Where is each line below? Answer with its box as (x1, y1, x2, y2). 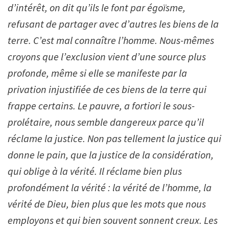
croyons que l (8, 50, 63, 63)
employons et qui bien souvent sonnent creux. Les (8, 213, 218, 226)
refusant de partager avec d (8, 17, 127, 30)
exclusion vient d (66, 50, 137, 63)
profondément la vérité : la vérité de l (8, 180, 165, 194)
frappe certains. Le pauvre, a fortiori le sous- (8, 99, 195, 112)
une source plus (140, 50, 206, 63)
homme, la (167, 180, 212, 194)
